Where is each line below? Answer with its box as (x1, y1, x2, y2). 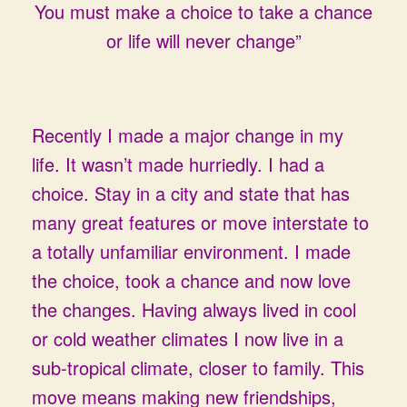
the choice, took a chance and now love (32, 267, 351, 293)
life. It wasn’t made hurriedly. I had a (32, 151, 324, 177)
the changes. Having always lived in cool (32, 296, 356, 323)
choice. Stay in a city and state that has (32, 180, 350, 206)
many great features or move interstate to (32, 209, 369, 235)
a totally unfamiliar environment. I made (32, 238, 351, 264)
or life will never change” (105, 27, 302, 54)
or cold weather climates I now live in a (32, 325, 343, 352)
